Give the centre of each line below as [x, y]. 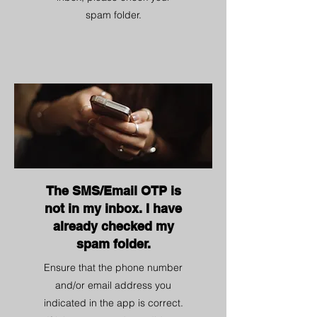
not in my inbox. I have [113, 208]
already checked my [113, 226]
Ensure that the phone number [113, 267]
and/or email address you [113, 285]
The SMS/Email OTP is [113, 191]
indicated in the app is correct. [113, 303]
